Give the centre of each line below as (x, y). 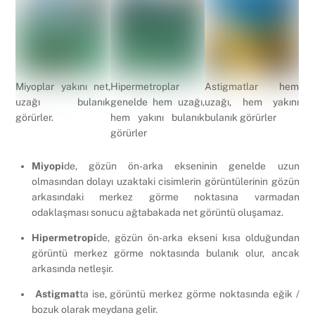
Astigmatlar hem (252, 86)
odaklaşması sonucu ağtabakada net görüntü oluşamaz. (157, 213)
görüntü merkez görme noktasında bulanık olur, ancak (165, 253)
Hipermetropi (64, 238)
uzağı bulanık (63, 102)
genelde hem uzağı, (157, 102)
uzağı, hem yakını (252, 102)
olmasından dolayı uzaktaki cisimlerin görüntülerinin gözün (165, 182)
